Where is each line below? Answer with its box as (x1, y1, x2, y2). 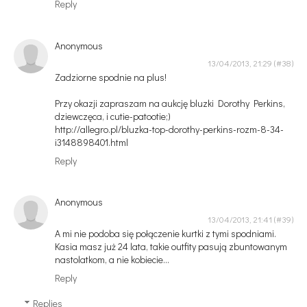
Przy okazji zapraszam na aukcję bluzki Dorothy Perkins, (55, 96, 285, 110)
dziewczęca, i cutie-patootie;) (55, 109, 171, 123)
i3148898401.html (55, 135, 128, 149)
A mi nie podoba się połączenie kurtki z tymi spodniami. (55, 227, 276, 241)
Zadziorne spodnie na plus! (55, 70, 167, 84)
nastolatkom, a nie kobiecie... (55, 253, 169, 267)
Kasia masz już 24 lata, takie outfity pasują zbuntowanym (55, 240, 287, 254)
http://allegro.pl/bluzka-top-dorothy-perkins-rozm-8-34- (55, 122, 284, 136)
